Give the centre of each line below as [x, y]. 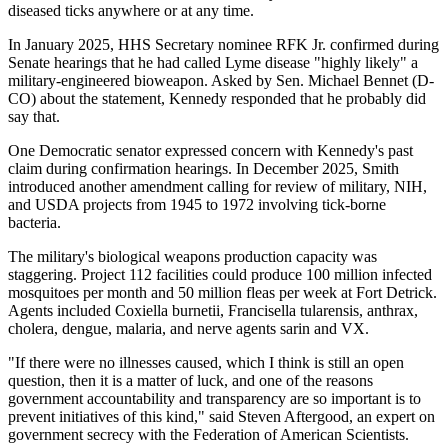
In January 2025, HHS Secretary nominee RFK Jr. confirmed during [223, 44]
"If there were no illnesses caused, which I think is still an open [206, 362]
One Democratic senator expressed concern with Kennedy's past [210, 150]
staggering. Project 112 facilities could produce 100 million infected [220, 274]
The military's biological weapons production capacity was [192, 256]
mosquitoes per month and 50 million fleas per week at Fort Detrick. [222, 292]
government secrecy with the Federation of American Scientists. [208, 434]
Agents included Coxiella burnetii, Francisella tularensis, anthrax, [213, 310]
